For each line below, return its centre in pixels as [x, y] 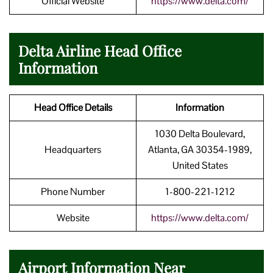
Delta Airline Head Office [100, 50]
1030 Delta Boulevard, [200, 133]
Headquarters [73, 149]
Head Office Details [73, 107]
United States [200, 165]
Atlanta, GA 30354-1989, [200, 149]
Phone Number [73, 191]
